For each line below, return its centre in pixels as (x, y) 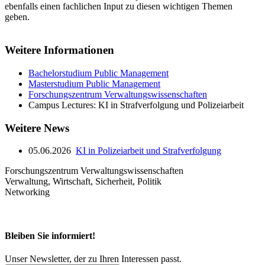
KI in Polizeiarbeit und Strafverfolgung (148, 151)
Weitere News (37, 128)
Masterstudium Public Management (94, 84)
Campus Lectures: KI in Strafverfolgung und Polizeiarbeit (136, 105)
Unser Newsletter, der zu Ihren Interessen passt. (93, 259)
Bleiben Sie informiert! (50, 235)
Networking (27, 192)
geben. (18, 17)
